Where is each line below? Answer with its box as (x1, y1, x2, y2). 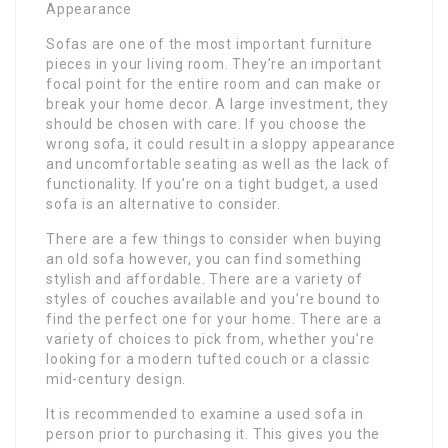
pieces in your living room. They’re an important (46, 55, 382, 72)
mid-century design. (46, 370, 187, 387)
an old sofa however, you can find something (46, 250, 362, 267)
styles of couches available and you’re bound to (46, 290, 381, 307)
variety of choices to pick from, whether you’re (46, 330, 375, 347)
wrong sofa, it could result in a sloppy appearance (46, 135, 396, 152)
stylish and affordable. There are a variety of (46, 270, 363, 287)
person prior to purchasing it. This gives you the (46, 425, 381, 442)
